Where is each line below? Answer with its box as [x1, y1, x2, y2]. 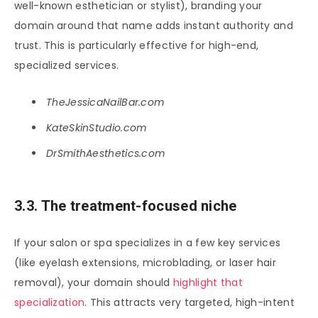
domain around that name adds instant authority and [14, 18, 293, 33]
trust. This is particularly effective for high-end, [14, 38, 259, 53]
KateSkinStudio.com [46, 121, 147, 136]
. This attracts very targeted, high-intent [84, 295, 295, 309]
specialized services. [14, 58, 119, 73]
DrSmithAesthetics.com [46, 146, 165, 161]
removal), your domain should [14, 275, 173, 290]
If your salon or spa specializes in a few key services [14, 235, 281, 250]
